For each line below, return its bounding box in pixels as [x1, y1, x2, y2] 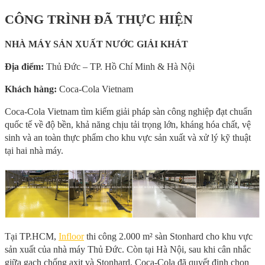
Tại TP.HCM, [5, 231, 59, 241]
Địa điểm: [5, 61, 46, 72]
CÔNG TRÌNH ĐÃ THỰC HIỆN [5, 11, 193, 27]
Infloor [59, 231, 84, 241]
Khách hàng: [5, 83, 57, 94]
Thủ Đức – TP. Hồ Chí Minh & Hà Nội [46, 61, 195, 72]
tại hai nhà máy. [5, 145, 66, 156]
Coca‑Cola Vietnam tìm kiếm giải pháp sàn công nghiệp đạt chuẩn [5, 106, 252, 117]
